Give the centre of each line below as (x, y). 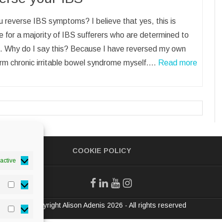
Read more (178, 62)
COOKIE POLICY (102, 150)
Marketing (33, 212)
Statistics (32, 188)
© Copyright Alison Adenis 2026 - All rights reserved (105, 205)
